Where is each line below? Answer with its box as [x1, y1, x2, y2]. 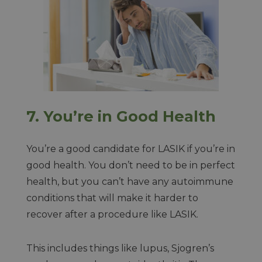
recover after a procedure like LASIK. [26, 209, 201, 220]
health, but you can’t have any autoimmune [26, 176, 233, 187]
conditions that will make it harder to [26, 192, 198, 204]
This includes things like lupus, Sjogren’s [26, 243, 214, 254]
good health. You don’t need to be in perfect [26, 160, 235, 171]
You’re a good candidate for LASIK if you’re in [26, 143, 235, 154]
